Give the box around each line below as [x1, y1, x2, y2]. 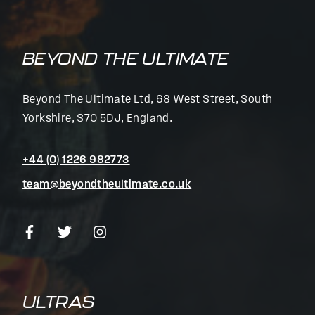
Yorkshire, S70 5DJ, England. [22, 113, 173, 124]
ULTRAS [22, 292, 95, 311]
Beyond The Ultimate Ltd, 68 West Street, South [22, 94, 273, 105]
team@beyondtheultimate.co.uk [22, 179, 192, 191]
